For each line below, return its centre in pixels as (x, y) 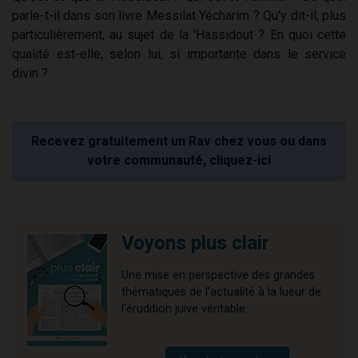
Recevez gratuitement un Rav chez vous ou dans (179, 141)
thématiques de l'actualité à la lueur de (221, 292)
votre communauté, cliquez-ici (179, 161)
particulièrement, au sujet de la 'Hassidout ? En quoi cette (179, 35)
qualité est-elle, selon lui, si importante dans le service (179, 54)
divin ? (30, 74)
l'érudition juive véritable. (186, 309)
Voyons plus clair (195, 243)
